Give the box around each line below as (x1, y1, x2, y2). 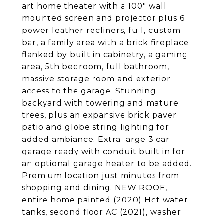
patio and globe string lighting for (22, 123, 169, 132)
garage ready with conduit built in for (22, 147, 185, 156)
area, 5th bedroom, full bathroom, (22, 62, 169, 71)
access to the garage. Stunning (22, 86, 156, 95)
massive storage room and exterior (22, 74, 170, 83)
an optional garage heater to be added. (22, 159, 192, 168)
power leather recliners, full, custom (22, 26, 181, 35)
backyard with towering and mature (22, 98, 179, 108)
